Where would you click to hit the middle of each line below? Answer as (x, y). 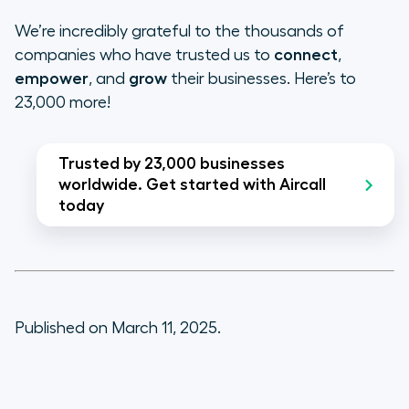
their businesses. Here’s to (262, 79)
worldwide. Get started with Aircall (192, 185)
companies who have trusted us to (144, 55)
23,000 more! (63, 103)
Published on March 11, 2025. (118, 328)
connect (306, 55)
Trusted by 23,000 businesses (172, 164)
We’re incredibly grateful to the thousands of (179, 31)
